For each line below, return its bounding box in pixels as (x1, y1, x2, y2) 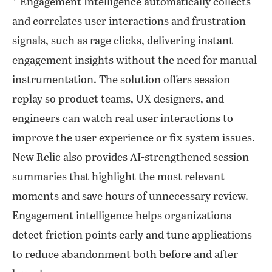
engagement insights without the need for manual (12, 55, 257, 67)
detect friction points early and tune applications (12, 229, 252, 242)
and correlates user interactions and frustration (12, 16, 246, 28)
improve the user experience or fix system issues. (12, 132, 255, 144)
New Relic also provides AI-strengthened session (12, 152, 249, 164)
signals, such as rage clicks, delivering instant (12, 35, 233, 47)
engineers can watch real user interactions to (12, 113, 233, 125)
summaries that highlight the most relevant (12, 171, 225, 183)
